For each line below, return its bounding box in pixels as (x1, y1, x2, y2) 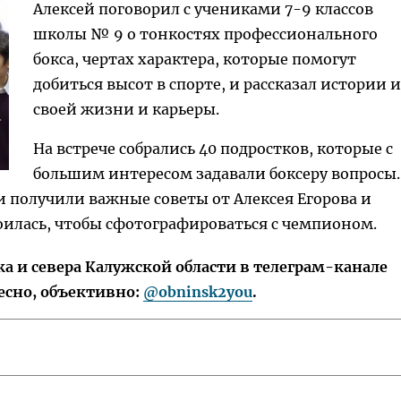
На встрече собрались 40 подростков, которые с (33, 140, 393, 158)
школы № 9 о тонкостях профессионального (33, 25, 378, 43)
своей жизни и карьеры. (33, 100, 223, 118)
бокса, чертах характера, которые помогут (33, 50, 356, 68)
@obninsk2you (142, 283, 252, 301)
